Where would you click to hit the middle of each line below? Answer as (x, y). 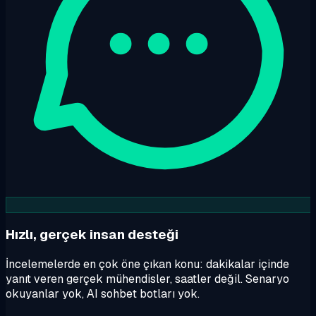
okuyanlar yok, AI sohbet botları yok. (103, 293)
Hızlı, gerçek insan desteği (92, 234)
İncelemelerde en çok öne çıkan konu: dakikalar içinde (147, 264)
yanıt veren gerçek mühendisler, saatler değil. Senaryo (147, 279)
